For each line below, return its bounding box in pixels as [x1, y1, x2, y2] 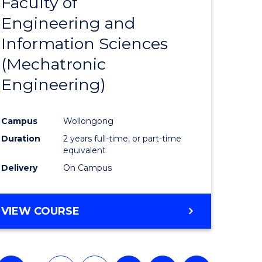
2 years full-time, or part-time [63, 133, 182, 144]
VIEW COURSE [1, 204, 80, 218]
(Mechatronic [1, 54, 106, 74]
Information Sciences [1, 33, 168, 53]
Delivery [1, 162, 38, 173]
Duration [1, 133, 41, 144]
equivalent [63, 144, 106, 156]
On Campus [63, 162, 112, 173]
